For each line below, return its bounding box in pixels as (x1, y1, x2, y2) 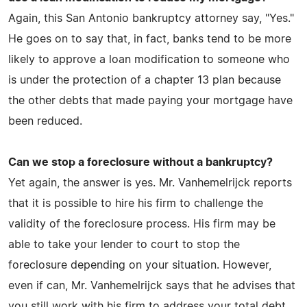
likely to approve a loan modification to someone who (8, 53, 290, 65)
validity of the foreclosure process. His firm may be (8, 218, 275, 230)
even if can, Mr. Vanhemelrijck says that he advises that (8, 280, 295, 291)
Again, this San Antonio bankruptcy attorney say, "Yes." (8, 12, 294, 24)
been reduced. (8, 115, 82, 127)
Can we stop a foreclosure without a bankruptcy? (8, 156, 273, 168)
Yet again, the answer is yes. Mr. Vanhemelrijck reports (8, 177, 292, 188)
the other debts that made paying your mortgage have (8, 95, 293, 106)
